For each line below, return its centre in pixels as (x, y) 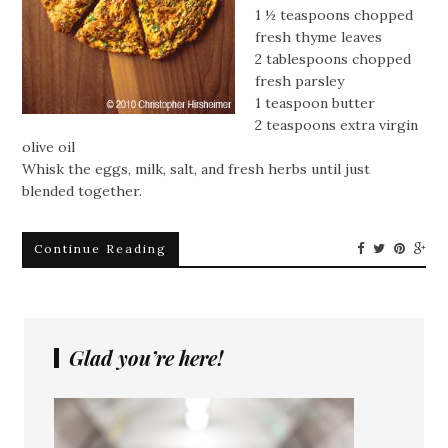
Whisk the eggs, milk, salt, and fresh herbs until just (196, 169)
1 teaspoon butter (315, 103)
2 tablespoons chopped (333, 59)
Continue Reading (101, 248)
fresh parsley (300, 81)
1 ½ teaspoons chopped (334, 15)
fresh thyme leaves (319, 37)
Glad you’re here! (146, 357)
